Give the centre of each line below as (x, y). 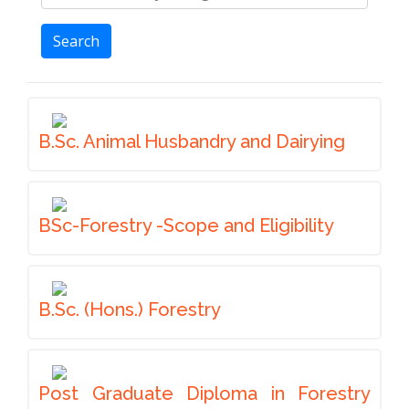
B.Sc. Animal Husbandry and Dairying (192, 142)
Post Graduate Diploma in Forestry (204, 393)
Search (76, 41)
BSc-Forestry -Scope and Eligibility (186, 225)
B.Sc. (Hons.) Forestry (130, 309)
